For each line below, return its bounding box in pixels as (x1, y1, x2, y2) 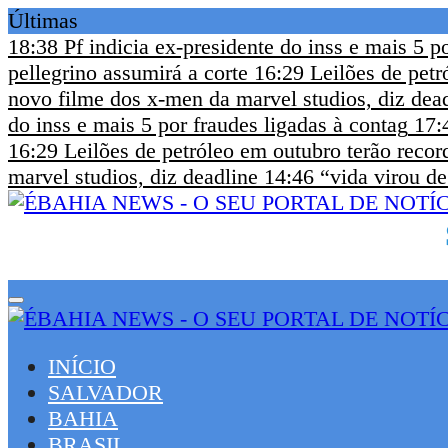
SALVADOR (48, 380, 163, 405)
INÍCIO (48, 354, 116, 379)
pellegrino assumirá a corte (8, 60, 248, 85)
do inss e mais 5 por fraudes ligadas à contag (8, 112, 408, 137)
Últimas (8, 8, 78, 33)
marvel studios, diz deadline (8, 164, 258, 189)
